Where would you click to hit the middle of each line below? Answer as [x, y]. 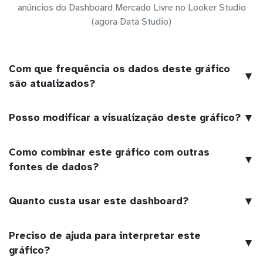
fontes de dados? [54, 167]
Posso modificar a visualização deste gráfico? [125, 118]
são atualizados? [52, 83]
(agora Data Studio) [131, 21]
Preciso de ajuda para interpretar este [105, 235]
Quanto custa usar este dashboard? [99, 201]
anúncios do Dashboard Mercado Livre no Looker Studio [131, 7]
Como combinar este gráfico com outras [109, 152]
